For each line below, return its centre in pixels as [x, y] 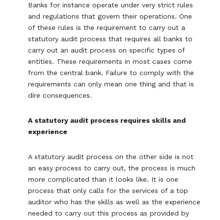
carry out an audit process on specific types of [107, 50]
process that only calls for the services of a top [108, 191]
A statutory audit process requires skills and [107, 121]
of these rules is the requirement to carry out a [107, 28]
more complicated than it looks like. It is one [103, 179]
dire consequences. [60, 96]
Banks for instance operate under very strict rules [111, 5]
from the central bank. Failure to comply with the [111, 73]
